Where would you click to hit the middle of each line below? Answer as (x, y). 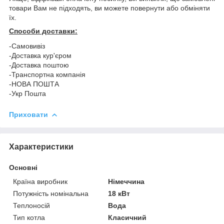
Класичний (127, 217)
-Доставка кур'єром (41, 55)
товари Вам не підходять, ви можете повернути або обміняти (109, 8)
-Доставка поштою (40, 65)
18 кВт (119, 193)
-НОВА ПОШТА (35, 84)
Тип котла (29, 217)
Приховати (28, 114)
